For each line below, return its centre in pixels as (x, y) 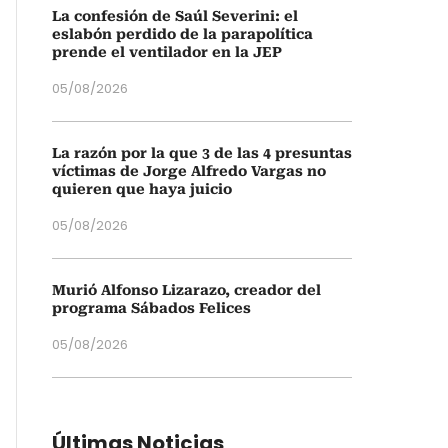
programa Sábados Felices (151, 308)
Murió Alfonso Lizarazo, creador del (186, 290)
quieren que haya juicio (142, 189)
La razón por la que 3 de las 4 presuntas (202, 153)
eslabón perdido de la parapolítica (182, 34)
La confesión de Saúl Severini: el (175, 16)
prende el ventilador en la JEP (167, 52)
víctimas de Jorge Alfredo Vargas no (189, 171)
